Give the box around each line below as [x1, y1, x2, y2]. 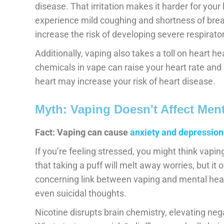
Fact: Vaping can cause [35, 126, 130, 137]
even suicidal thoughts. [35, 187, 126, 198]
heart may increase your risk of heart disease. [35, 75, 215, 86]
